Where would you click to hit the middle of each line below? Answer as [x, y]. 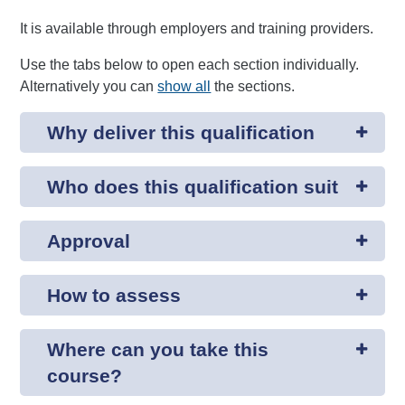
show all [184, 86]
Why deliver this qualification [181, 132]
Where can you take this [158, 349]
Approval [89, 241]
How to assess [114, 295]
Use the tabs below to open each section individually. [190, 65]
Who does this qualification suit [193, 187]
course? [85, 376]
